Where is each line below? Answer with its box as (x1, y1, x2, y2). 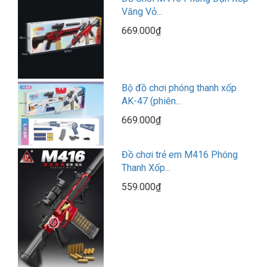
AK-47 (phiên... (122, 95, 182, 107)
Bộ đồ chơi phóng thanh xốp (122, 82, 237, 94)
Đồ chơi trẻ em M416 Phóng (122, 149, 238, 161)
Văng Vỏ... (122, 6, 163, 18)
